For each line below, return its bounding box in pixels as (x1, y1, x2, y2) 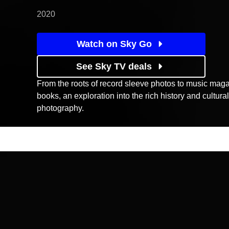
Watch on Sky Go (76, 39, 152, 49)
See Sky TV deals (76, 61, 152, 72)
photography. (37, 104, 84, 112)
